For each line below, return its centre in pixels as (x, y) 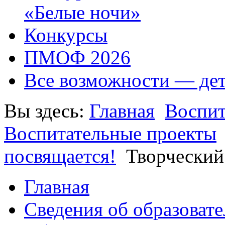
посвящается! (60, 156)
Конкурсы (66, 35)
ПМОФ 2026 (77, 58)
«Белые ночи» (82, 13)
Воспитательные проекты (110, 134)
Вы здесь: (47, 111)
